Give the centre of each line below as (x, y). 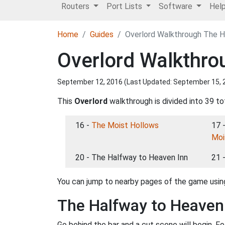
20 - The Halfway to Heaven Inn (132, 157)
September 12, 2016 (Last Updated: (115, 82)
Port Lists (125, 6)
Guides (102, 34)
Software (177, 6)
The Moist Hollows (125, 125)
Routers (76, 6)
